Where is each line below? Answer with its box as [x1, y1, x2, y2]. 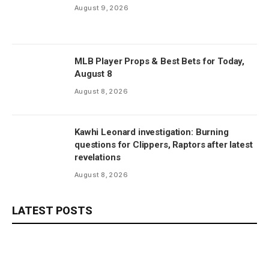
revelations [74, 151, 121, 163]
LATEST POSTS [12, 204, 92, 217]
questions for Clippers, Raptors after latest [74, 139, 253, 150]
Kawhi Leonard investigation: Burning [74, 126, 229, 138]
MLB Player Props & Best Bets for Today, [74, 55, 245, 67]
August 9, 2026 [74, 3, 129, 12]
